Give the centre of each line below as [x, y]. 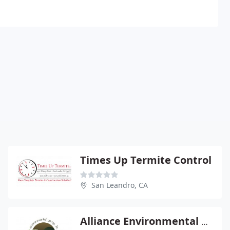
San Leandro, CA [120, 185]
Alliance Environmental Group [205, 222]
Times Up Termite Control [146, 160]
